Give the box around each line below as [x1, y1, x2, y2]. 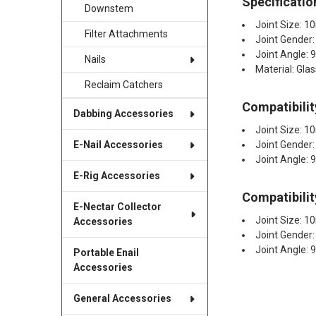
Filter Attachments [84, 28, 168, 40]
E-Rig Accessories [73, 170, 160, 182]
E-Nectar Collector [73, 201, 162, 213]
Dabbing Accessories [73, 108, 174, 120]
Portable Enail [73, 247, 139, 259]
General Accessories [73, 293, 171, 305]
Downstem [84, 3, 133, 15]
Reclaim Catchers [84, 79, 163, 91]
